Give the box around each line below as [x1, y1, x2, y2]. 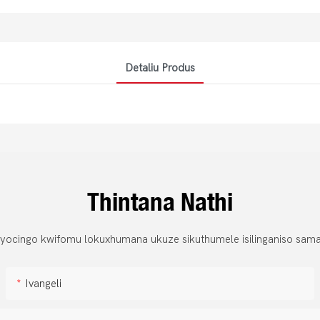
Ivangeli [25, 277, 62, 291]
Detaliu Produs [125, 61, 195, 74]
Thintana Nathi [87, 186, 233, 217]
